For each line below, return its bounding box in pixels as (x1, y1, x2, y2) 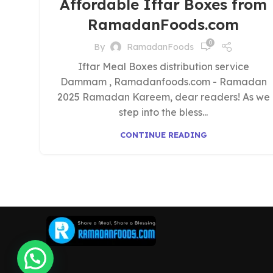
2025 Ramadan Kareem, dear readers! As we (57, 91, 270, 103)
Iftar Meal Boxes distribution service (77, 60, 249, 73)
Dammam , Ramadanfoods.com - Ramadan (60, 76, 267, 88)
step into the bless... (119, 106, 208, 118)
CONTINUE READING (119, 130, 207, 140)
